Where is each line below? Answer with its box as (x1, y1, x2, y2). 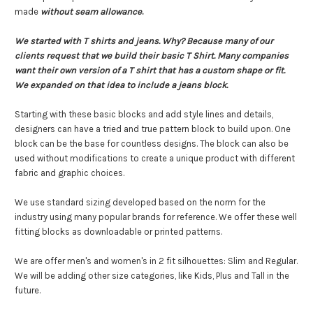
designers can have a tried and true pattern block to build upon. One (15, 124, 291, 134)
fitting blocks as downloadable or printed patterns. (15, 226, 222, 237)
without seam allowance (41, 6, 142, 17)
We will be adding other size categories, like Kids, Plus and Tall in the (15, 270, 289, 281)
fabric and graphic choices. (15, 168, 124, 178)
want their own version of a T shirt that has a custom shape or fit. (15, 65, 285, 75)
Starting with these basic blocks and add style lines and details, (15, 109, 273, 119)
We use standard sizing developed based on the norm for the (15, 197, 265, 208)
